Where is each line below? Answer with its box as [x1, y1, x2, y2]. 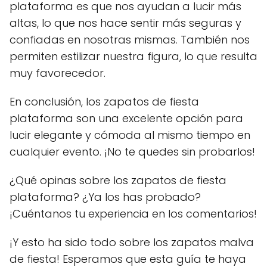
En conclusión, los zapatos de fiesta [10, 94, 199, 110]
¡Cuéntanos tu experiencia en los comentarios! [10, 206, 257, 222]
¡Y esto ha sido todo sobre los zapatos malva [10, 235, 254, 250]
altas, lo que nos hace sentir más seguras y [10, 15, 241, 31]
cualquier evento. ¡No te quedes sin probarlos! [10, 144, 255, 160]
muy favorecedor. [10, 66, 105, 81]
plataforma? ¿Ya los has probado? [10, 190, 201, 205]
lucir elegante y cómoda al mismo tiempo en [10, 128, 250, 143]
